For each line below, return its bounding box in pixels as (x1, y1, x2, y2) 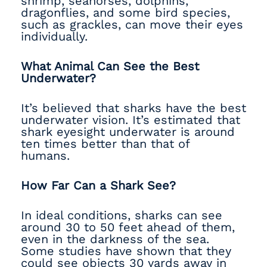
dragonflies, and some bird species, (21, 5, 230, 20)
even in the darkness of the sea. (21, 232, 209, 246)
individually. (21, 29, 92, 44)
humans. (21, 148, 74, 163)
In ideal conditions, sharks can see (21, 208, 222, 222)
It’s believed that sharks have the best (21, 101, 246, 115)
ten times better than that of (21, 136, 190, 151)
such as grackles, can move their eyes (21, 17, 243, 32)
